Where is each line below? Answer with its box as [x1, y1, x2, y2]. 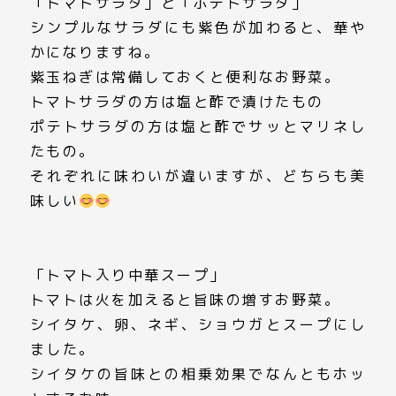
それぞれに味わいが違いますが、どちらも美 [29, 166, 367, 186]
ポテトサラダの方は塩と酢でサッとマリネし [29, 117, 367, 136]
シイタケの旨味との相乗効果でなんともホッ [29, 364, 367, 384]
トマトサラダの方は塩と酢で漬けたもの [29, 92, 324, 111]
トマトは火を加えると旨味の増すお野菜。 [29, 290, 341, 309]
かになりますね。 [29, 42, 161, 62]
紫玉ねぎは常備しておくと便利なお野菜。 [29, 67, 341, 87]
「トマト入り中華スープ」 [29, 265, 226, 285]
